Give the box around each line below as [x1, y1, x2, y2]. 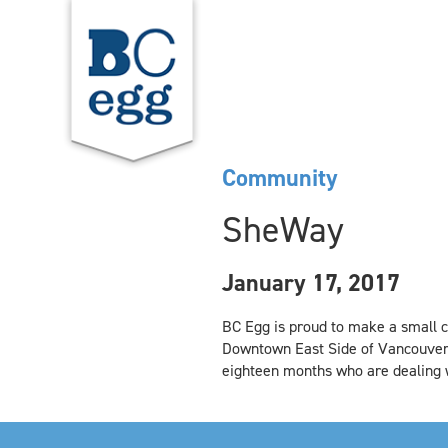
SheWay [221, 206, 344, 254]
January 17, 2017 [221, 267, 400, 299]
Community [221, 162, 338, 194]
